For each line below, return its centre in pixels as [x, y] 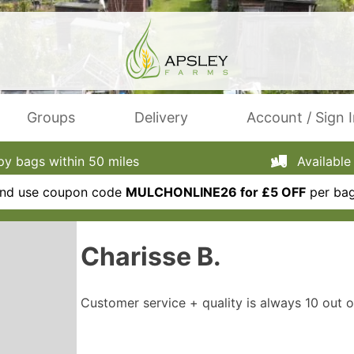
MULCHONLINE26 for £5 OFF [215, 192]
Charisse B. [151, 257]
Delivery [161, 117]
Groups [51, 117]
